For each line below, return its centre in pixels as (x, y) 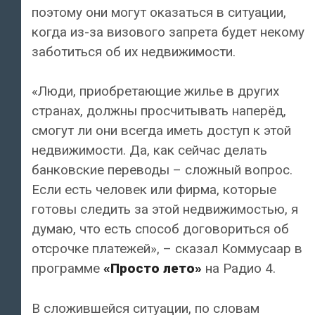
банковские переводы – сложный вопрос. (162, 170)
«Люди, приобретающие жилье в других (155, 91)
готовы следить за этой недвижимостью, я (165, 210)
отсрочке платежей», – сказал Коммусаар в (167, 249)
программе (67, 269)
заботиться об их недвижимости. (134, 51)
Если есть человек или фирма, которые (154, 190)
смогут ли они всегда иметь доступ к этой (161, 131)
